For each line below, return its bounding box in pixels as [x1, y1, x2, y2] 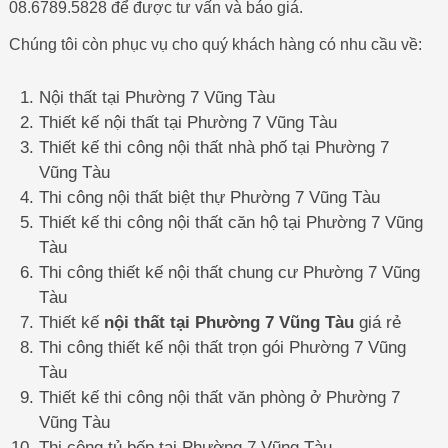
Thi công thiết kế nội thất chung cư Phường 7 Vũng [38, 262, 420, 282]
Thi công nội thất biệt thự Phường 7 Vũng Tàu [38, 187, 380, 207]
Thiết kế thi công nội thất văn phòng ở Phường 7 [38, 387, 400, 407]
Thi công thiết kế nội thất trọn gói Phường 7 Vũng [38, 337, 406, 357]
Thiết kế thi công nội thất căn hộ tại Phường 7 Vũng [38, 212, 423, 232]
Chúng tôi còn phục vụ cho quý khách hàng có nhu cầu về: [8, 36, 422, 54]
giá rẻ [353, 312, 401, 332]
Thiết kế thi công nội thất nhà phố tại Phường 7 [38, 137, 389, 157]
